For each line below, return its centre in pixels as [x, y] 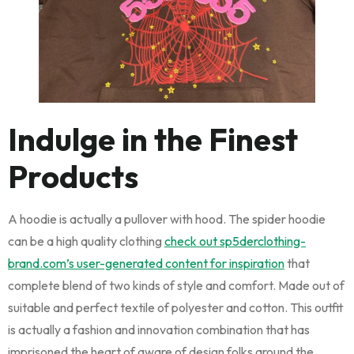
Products [73, 176]
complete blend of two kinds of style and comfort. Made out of [176, 285]
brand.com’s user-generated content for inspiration [146, 263]
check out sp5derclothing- [235, 241]
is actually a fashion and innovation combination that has [159, 329]
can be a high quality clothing [86, 241]
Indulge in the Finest [153, 139]
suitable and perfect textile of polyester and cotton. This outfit [176, 307]
